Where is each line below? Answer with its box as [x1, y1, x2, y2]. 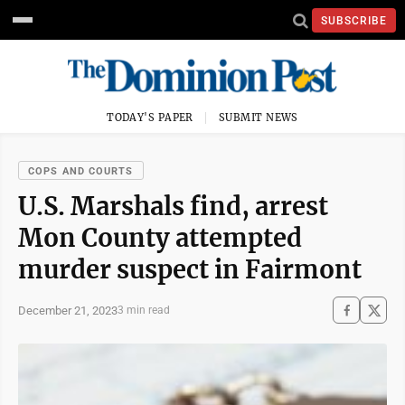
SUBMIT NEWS [219, 111, 298, 124]
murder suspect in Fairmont [18, 254, 362, 285]
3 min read [118, 304, 170, 316]
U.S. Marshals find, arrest [18, 191, 328, 221]
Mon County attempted [18, 222, 302, 253]
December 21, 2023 [18, 303, 118, 317]
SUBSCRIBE [321, 14, 387, 27]
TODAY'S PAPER [107, 111, 193, 124]
